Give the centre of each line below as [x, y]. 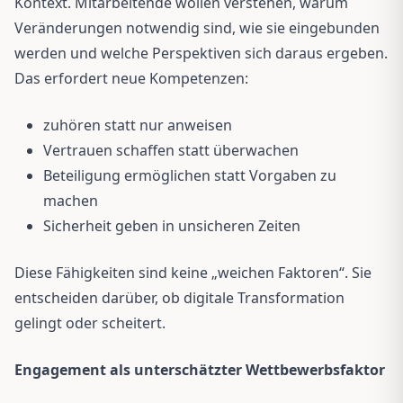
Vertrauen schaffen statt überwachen [171, 150]
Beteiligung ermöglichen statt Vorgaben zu [190, 175]
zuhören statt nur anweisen [138, 125]
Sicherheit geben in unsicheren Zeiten [172, 225]
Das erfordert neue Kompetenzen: [131, 78]
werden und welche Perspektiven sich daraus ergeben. [201, 53]
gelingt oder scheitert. [90, 322]
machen [71, 200]
